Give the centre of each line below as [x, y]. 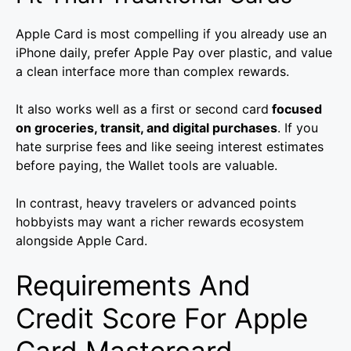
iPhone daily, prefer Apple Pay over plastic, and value [174, 53]
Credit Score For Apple [162, 318]
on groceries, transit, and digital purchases [147, 128]
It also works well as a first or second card [142, 109]
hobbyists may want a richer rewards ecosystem [160, 222]
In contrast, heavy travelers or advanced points [156, 203]
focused [295, 109]
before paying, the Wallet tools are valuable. [147, 166]
